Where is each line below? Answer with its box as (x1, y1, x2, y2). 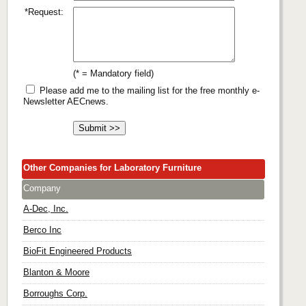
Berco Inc (23, 224, 61, 235)
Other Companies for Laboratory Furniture (23, 162, 201, 173)
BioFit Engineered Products (23, 245, 132, 256)
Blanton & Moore (23, 266, 89, 277)
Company (23, 182, 61, 193)
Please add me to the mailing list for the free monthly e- (37, 85, 260, 96)
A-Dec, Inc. (23, 203, 68, 214)
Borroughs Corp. (23, 288, 87, 298)
